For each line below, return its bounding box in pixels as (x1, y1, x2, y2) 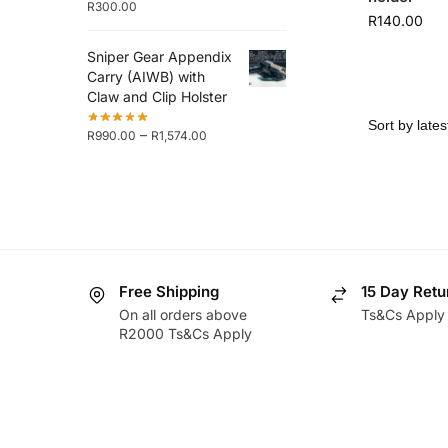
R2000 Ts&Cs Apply (119, 324, 252, 342)
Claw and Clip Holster (87, 87, 227, 105)
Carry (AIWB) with (87, 67, 205, 85)
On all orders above (119, 305, 247, 323)
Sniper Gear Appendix (87, 47, 232, 65)
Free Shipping (119, 282, 219, 302)
